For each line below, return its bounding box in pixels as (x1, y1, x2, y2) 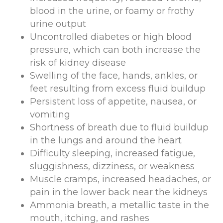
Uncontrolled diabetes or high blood (30, 31, 192, 42)
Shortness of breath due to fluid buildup (30, 121, 209, 133)
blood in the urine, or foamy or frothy (30, 5, 194, 16)
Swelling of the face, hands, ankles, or (30, 70, 198, 81)
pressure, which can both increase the (30, 44, 201, 55)
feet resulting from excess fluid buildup (30, 83, 206, 94)
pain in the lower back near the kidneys (30, 186, 208, 198)
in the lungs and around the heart (30, 134, 182, 146)
